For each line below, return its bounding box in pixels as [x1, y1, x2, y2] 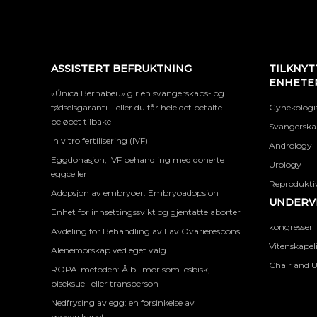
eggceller [51, 168, 87, 179]
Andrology [268, 140, 312, 151]
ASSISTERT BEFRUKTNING [51, 62, 192, 75]
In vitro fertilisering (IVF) [51, 135, 148, 146]
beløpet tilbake [51, 116, 111, 127]
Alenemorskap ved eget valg [51, 245, 166, 255]
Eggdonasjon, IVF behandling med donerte [51, 154, 224, 165]
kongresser [268, 221, 313, 232]
